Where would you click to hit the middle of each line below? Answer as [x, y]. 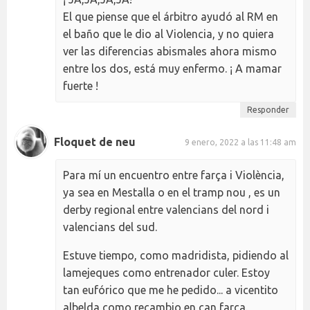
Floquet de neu [95, 142]
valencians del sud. [110, 227]
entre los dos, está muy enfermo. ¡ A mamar [172, 69]
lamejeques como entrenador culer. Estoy [166, 273]
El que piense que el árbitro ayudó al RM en [171, 17]
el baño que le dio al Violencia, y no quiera [168, 34]
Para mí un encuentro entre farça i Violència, [174, 175]
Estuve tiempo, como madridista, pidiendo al [176, 256]
